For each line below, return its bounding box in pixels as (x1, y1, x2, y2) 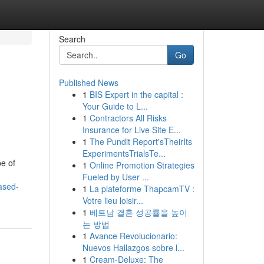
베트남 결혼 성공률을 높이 (89, 206, 187, 218)
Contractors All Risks (89, 112, 167, 124)
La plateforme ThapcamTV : (89, 183, 194, 194)
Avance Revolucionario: (89, 230, 177, 242)
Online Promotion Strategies (89, 159, 194, 171)
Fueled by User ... (82, 171, 149, 183)
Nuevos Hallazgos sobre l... (82, 242, 184, 253)
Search (58, 33, 85, 45)
